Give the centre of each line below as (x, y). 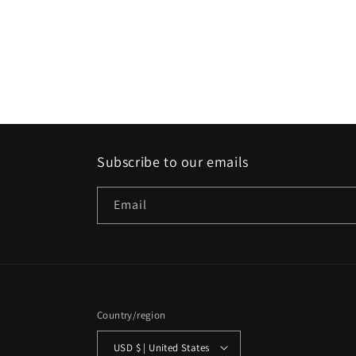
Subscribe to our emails (173, 162)
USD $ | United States (172, 347)
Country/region (132, 315)
